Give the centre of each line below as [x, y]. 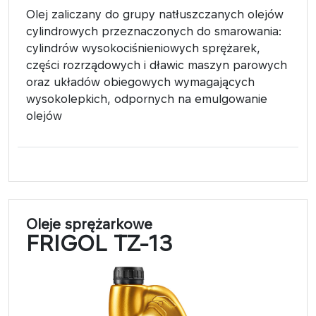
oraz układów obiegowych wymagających [140, 81]
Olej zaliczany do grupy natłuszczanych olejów [155, 14]
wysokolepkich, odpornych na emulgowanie [147, 98]
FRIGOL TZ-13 [99, 243]
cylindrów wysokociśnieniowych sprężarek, [143, 48]
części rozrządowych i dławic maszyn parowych [157, 65]
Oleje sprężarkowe [89, 224]
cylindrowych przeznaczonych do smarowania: [154, 31]
